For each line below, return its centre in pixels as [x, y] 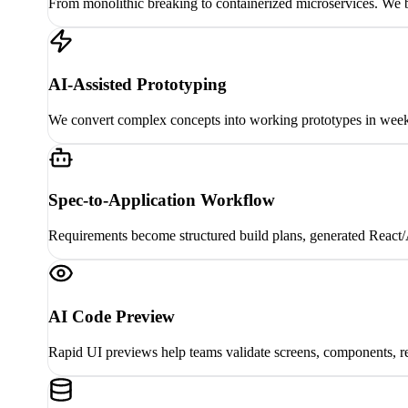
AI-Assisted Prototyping [138, 84]
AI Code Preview [112, 316]
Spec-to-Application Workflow [162, 200]
